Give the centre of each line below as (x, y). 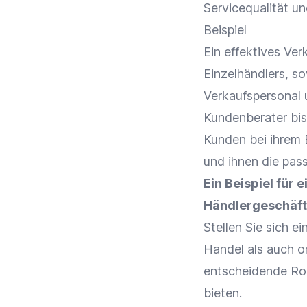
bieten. (223, 293)
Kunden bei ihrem (254, 139)
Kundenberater (245, 118)
